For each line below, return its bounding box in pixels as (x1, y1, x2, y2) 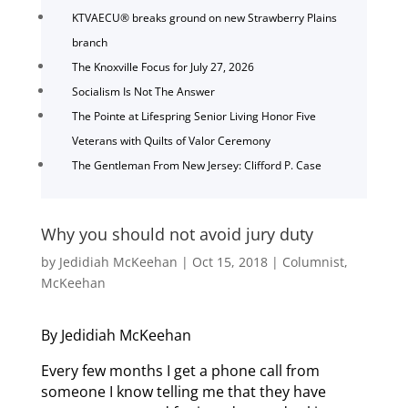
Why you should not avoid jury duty (40, 222, 313, 245)
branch (71, 34, 107, 50)
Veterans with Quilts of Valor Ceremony (71, 132, 270, 148)
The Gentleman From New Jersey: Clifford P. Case (71, 157, 321, 173)
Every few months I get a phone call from (40, 360, 320, 381)
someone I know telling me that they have (40, 381, 326, 402)
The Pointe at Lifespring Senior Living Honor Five (71, 107, 316, 124)
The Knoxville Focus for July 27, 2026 (71, 58, 254, 75)
